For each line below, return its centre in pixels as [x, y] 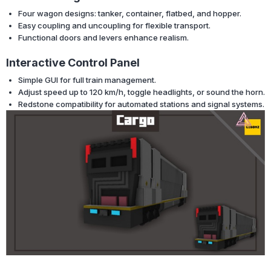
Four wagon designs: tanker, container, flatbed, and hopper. [130, 13]
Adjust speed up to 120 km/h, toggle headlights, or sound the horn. [142, 92]
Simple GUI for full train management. [87, 80]
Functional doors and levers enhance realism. [103, 37]
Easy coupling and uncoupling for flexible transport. [114, 25]
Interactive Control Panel [73, 62]
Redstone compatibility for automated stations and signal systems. [141, 104]
